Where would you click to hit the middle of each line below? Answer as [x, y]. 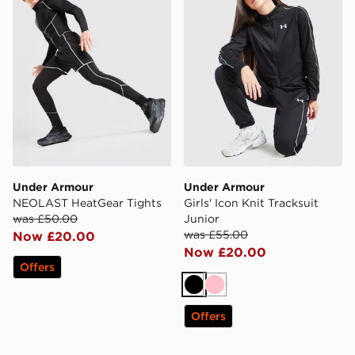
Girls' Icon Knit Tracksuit [251, 202]
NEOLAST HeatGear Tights [87, 202]
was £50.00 [45, 218]
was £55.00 [216, 234]
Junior [202, 218]
